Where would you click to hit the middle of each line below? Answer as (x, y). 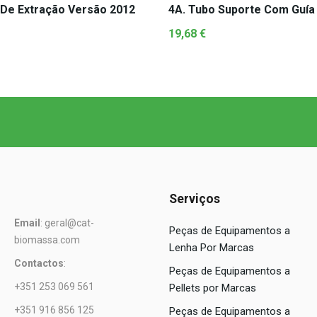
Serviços (195, 199)
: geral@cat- (67, 223)
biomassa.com (47, 240)
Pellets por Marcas (213, 288)
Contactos (39, 264)
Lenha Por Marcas (212, 248)
